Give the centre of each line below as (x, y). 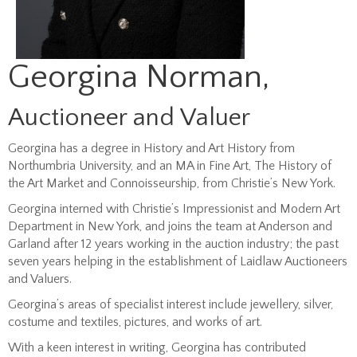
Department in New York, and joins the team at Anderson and (170, 226)
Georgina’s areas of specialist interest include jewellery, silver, (171, 304)
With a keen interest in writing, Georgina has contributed (157, 347)
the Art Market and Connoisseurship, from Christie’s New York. (172, 183)
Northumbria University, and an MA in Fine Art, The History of (170, 165)
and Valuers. (40, 279)
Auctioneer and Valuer (129, 117)
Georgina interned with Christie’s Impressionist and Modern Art (174, 208)
